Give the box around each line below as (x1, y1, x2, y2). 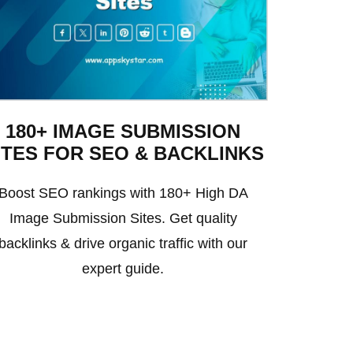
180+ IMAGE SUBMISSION (6, 120, 241, 142)
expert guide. (82, 260, 165, 277)
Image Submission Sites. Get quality (9, 210, 237, 226)
